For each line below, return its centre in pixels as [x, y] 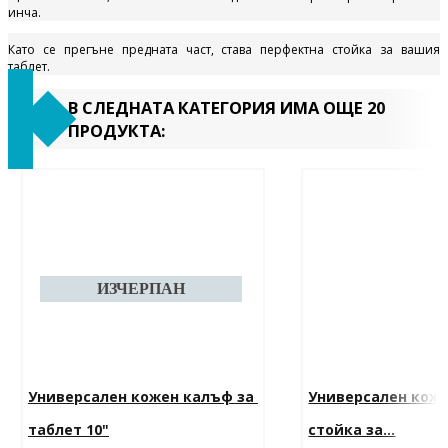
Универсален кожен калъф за [143, 396]
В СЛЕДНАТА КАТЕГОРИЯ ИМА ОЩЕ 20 [226, 107]
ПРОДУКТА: [116, 130]
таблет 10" [68, 429]
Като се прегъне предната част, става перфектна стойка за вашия [224, 50]
